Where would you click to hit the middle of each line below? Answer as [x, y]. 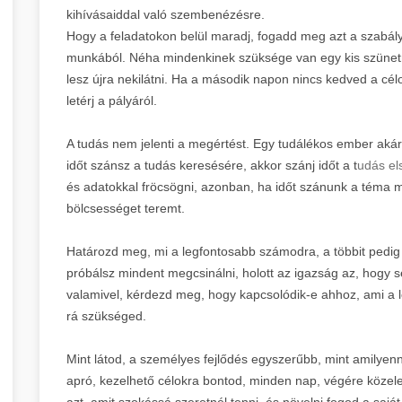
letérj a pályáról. [112, 100]
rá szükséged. [106, 315]
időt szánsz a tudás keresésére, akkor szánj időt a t [212, 165]
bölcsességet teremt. [126, 208]
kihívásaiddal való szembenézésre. [166, 14]
